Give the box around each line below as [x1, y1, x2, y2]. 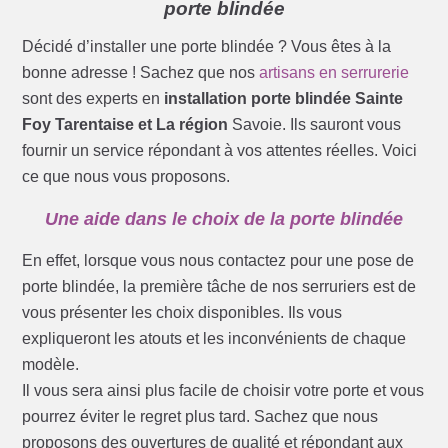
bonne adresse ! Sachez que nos [22, 64, 260, 82]
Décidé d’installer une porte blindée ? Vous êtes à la [22, 38, 392, 56]
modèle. [22, 356, 80, 374]
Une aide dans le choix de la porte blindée [45, 209, 403, 230]
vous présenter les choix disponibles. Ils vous [22, 304, 343, 322]
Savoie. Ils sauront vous [228, 116, 402, 134]
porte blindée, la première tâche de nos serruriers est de [22, 278, 417, 296]
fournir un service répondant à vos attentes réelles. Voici [22, 142, 418, 160]
